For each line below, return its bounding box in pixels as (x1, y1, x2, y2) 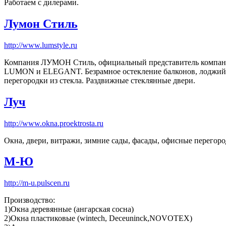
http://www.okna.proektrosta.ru (4, 119, 103, 128)
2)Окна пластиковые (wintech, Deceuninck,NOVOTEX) (4, 214, 192, 223)
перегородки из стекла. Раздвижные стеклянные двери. (4, 76, 195, 85)
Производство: (4, 196, 55, 205)
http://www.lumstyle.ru (4, 40, 77, 49)
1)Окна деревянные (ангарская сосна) (4, 205, 134, 214)
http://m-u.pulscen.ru (4, 179, 70, 188)
